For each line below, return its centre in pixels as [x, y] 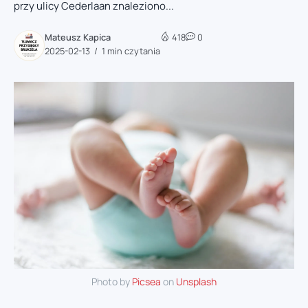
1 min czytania [130, 51]
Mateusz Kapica [78, 37]
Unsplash [196, 282]
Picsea [146, 282]
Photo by [112, 282]
